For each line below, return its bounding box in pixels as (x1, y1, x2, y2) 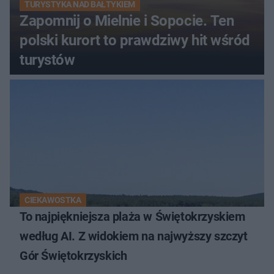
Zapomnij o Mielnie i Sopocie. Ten (20, 12, 234, 30)
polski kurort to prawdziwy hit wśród (20, 32, 250, 50)
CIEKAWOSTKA (24, 195, 81, 206)
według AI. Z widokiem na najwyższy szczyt (20, 229, 248, 244)
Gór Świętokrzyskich (20, 248, 127, 264)
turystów (20, 51, 75, 69)
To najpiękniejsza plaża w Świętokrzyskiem (20, 209, 245, 224)
